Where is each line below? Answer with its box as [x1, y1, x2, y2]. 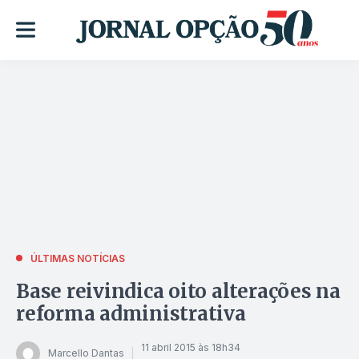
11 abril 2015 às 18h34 [141, 341, 240, 354]
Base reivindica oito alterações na [16, 278, 341, 304]
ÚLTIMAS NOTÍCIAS [30, 252, 125, 264]
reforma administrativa [16, 301, 246, 326]
